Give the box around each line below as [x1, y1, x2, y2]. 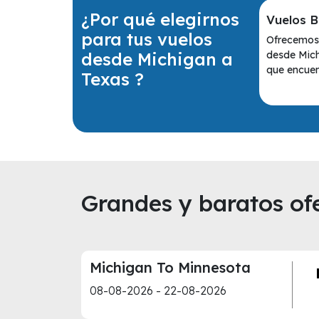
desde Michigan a [81, 48, 233, 70]
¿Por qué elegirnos [81, 8, 239, 30]
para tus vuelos [81, 28, 212, 50]
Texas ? [81, 68, 144, 90]
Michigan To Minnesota [90, 258, 251, 276]
